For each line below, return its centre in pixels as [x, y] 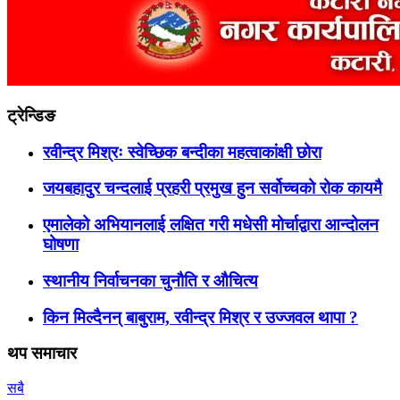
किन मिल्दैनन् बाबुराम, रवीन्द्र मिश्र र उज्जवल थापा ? [200, 317]
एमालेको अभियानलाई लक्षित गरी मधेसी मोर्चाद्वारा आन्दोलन [211, 225]
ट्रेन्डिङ [31, 115]
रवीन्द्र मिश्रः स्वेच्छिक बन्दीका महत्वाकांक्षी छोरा [182, 152]
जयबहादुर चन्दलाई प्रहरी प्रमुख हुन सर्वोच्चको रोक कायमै [212, 188]
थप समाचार [42, 354]
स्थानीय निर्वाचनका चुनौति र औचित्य [150, 280]
